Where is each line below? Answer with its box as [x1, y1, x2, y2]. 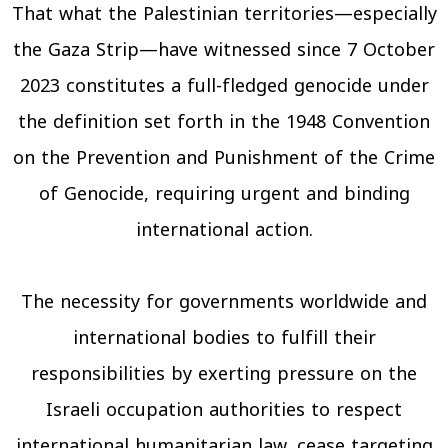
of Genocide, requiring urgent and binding [38, 176, 410, 211]
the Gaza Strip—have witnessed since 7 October [13, 32, 435, 67]
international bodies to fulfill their [72, 320, 376, 355]
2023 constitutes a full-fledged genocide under [19, 68, 429, 103]
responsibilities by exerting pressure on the [31, 356, 417, 391]
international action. [135, 212, 313, 247]
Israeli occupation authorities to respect [46, 392, 402, 427]
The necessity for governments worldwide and [21, 284, 427, 319]
